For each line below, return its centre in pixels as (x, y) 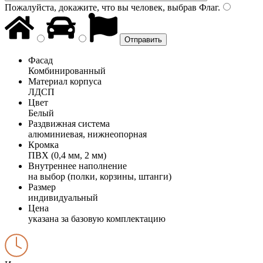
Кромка (43, 144)
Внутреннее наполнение (77, 166)
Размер (42, 187)
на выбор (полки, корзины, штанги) (100, 176)
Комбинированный (67, 70)
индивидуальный (63, 197)
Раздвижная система (69, 123)
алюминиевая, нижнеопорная (87, 134)
